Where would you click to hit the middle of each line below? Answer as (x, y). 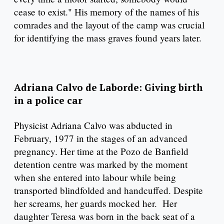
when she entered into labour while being (95, 177)
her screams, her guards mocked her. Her (95, 203)
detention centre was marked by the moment (101, 164)
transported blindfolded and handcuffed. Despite (108, 190)
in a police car (49, 100)
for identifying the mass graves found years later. (108, 37)
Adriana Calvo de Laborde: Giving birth (108, 87)
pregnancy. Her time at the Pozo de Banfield (101, 151)
